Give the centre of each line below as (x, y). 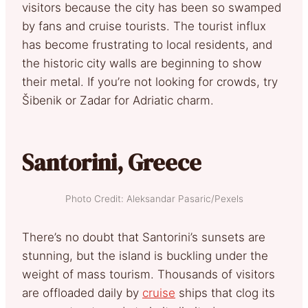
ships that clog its (225, 293)
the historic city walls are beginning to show (142, 63)
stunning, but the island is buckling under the (145, 255)
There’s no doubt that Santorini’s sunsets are (144, 237)
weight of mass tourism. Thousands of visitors (148, 274)
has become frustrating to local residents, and (147, 44)
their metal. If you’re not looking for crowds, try (150, 81)
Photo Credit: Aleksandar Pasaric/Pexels (154, 198)
